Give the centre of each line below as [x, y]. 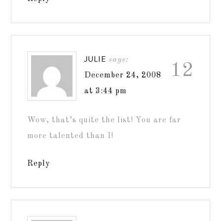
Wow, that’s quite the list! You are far [104, 120]
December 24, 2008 [123, 75]
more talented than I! [71, 136]
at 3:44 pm [106, 91]
